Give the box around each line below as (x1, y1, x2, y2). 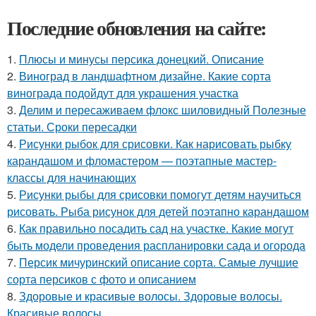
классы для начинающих (7, 169, 136, 186)
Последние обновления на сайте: (7, 13, 267, 42)
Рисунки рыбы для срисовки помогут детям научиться (19, 186, 301, 202)
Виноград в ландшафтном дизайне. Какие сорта (19, 68, 271, 84)
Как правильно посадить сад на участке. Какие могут (19, 220, 293, 236)
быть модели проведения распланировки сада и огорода (7, 237, 305, 253)
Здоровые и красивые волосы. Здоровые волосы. (19, 288, 282, 304)
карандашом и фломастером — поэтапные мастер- (7, 152, 276, 169)
